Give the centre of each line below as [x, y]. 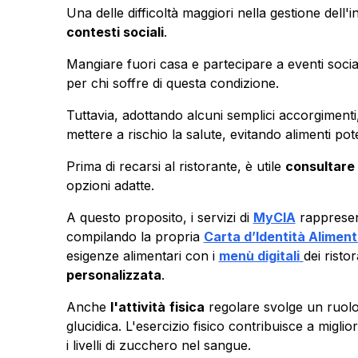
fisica [187, 306]
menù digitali [259, 255]
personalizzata [113, 274]
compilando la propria [135, 236]
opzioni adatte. [110, 185]
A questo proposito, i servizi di [159, 217]
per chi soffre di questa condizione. [172, 83]
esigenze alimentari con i [142, 255]
